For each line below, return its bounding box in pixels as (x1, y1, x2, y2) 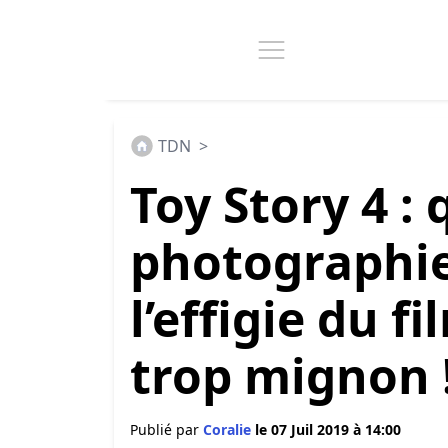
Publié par (130, 420, 203, 439)
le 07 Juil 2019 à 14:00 (255, 420, 401, 439)
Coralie (203, 420, 255, 439)
